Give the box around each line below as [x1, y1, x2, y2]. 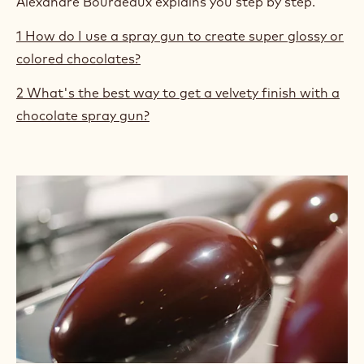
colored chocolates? [16, 50, 141, 67]
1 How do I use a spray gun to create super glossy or [16, 27, 344, 44]
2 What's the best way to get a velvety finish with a [16, 84, 340, 101]
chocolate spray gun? [16, 106, 149, 123]
